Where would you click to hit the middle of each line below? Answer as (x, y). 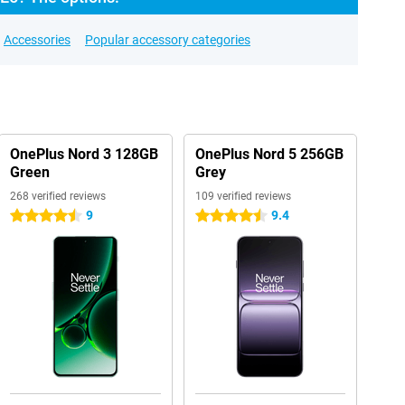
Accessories (37, 40)
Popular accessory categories (168, 40)
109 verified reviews (243, 196)
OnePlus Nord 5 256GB (269, 154)
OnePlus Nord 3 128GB (84, 154)
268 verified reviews (57, 196)
